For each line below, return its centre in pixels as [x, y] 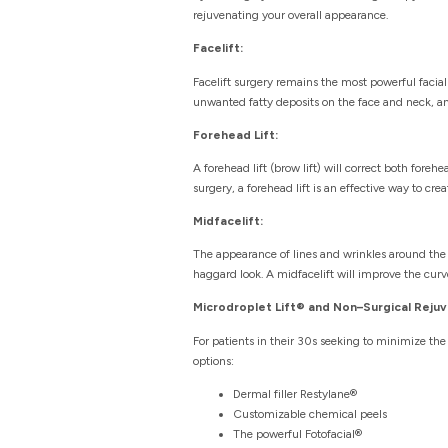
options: [214, 360]
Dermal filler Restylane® [295, 393]
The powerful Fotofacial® [298, 433]
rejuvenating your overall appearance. [291, 15]
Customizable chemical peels [310, 413]
